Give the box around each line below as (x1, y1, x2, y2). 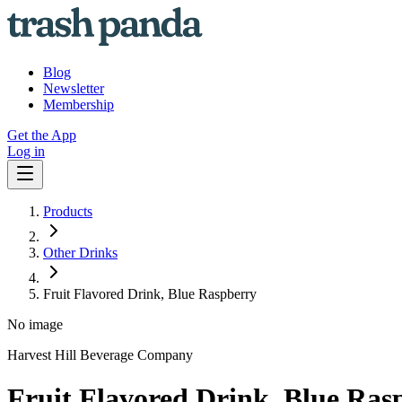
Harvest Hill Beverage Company (7, 347, 193, 363)
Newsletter (43, 81, 104, 96)
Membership (43, 97, 114, 112)
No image (7, 317, 63, 332)
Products (43, 204, 92, 219)
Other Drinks (43, 245, 118, 260)
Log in (7, 144, 45, 159)
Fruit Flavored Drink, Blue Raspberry (43, 286, 257, 301)
